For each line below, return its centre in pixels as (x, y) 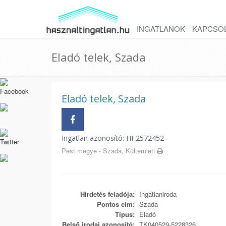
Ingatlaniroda (157, 194)
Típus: (125, 214)
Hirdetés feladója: (107, 194)
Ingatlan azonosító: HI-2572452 (113, 138)
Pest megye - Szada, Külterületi (109, 151)
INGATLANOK (161, 29)
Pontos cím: (116, 204)
